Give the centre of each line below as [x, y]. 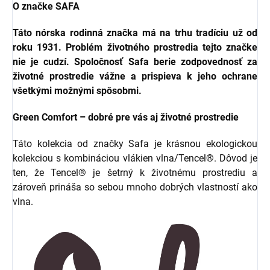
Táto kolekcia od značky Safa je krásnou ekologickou [135, 144]
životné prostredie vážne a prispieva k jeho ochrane [135, 77]
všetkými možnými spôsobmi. [77, 91]
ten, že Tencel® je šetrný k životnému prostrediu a [135, 173]
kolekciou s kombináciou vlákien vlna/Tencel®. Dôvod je [135, 159]
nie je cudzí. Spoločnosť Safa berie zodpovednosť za [135, 62]
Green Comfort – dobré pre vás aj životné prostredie [126, 118]
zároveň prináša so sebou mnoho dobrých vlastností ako [135, 187]
